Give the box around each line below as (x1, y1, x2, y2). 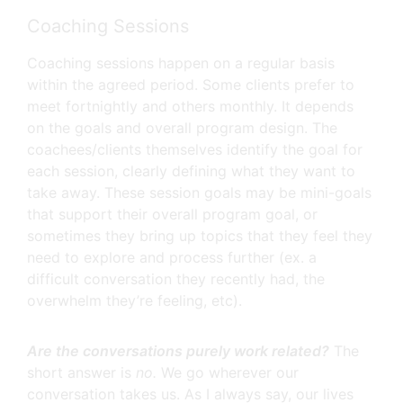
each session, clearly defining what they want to (27, 162, 355, 180)
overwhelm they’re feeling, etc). (27, 291, 242, 309)
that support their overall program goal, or (27, 205, 318, 223)
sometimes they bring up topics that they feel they (27, 227, 372, 245)
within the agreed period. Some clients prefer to (27, 76, 354, 94)
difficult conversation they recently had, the (27, 270, 325, 288)
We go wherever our (161, 363, 299, 381)
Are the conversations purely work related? (27, 342, 329, 360)
